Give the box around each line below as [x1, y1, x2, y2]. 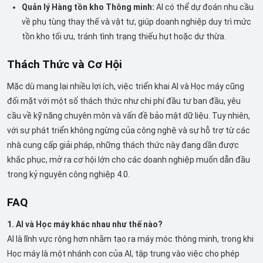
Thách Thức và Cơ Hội [7, 58, 122, 72]
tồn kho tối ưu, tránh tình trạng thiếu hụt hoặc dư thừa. [22, 31, 227, 41]
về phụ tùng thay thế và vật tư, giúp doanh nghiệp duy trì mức [22, 16, 252, 26]
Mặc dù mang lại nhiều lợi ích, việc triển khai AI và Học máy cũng [7, 81, 244, 91]
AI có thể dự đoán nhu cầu [154, 2, 254, 12]
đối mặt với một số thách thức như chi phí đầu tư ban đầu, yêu [7, 96, 241, 106]
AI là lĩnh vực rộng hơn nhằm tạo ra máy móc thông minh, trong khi [7, 234, 254, 244]
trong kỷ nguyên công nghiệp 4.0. [7, 169, 130, 179]
